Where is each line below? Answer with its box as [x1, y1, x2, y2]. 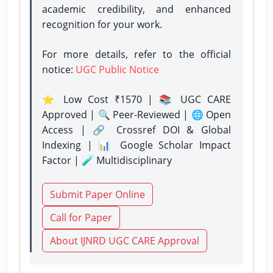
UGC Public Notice [76, 62, 159, 76]
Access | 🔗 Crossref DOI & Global [42, 122, 231, 136]
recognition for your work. [42, 17, 162, 31]
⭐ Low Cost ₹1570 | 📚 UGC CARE [42, 92, 231, 106]
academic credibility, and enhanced [42, 2, 231, 16]
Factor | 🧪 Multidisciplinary [42, 153, 172, 167]
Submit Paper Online [50, 187, 145, 201]
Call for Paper [50, 210, 112, 224]
